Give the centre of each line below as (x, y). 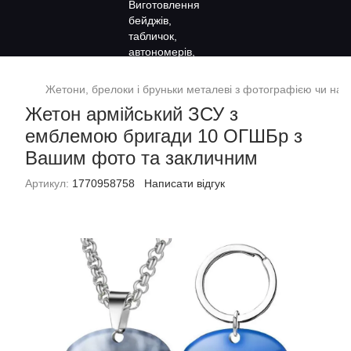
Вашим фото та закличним (141, 158)
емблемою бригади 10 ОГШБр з (164, 136)
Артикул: (47, 183)
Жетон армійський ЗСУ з (132, 114)
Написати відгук (185, 183)
